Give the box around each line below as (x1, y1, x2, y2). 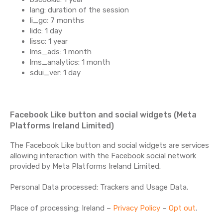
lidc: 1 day (30, 26, 62, 35)
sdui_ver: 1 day (30, 68, 81, 77)
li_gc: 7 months (30, 16, 84, 25)
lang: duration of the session (30, 5, 129, 14)
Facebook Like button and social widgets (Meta (10, 110, 197, 119)
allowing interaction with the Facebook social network (10, 151, 196, 160)
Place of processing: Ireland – (10, 204, 113, 213)
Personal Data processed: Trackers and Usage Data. (10, 183, 188, 192)
